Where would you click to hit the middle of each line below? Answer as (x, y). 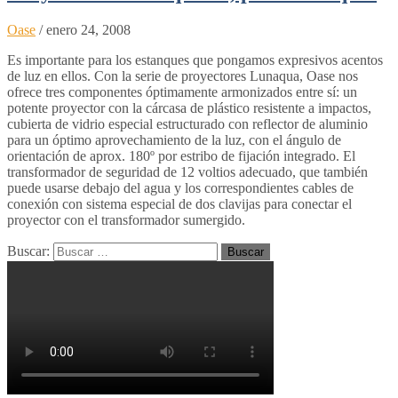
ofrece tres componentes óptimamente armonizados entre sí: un (182, 92)
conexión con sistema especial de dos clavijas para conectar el (179, 203)
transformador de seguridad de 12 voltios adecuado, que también (187, 171)
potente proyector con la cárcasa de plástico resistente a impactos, (189, 107)
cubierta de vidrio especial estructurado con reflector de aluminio (187, 123)
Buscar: (28, 251)
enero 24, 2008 (88, 29)
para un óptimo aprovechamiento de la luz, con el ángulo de (174, 139)
